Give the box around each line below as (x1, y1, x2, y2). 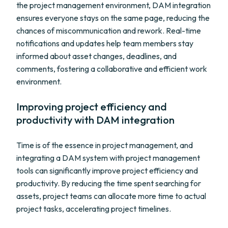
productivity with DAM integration (16, 113, 175, 126)
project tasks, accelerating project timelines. (16, 204, 171, 214)
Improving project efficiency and (16, 100, 167, 113)
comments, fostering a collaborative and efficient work (16, 64, 207, 74)
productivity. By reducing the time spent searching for (16, 178, 201, 188)
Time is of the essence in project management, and (16, 140, 193, 150)
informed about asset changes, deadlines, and (16, 51, 177, 61)
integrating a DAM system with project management (16, 153, 200, 163)
